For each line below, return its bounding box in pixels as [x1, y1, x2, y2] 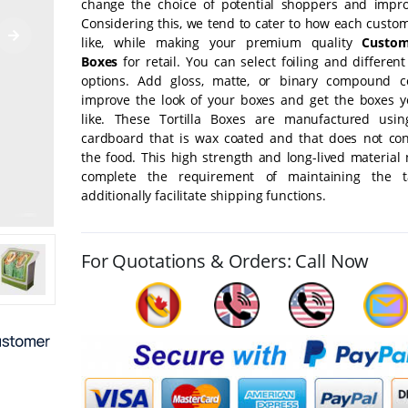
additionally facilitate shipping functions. [81, 186, 326, 204]
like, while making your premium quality [81, 33, 362, 51]
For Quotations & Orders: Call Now [81, 248, 370, 273]
